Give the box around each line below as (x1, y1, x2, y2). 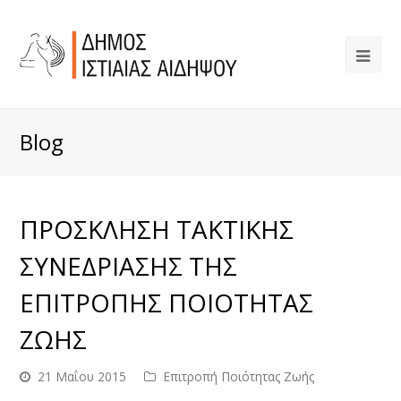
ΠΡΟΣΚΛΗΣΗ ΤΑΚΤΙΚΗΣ (20, 212, 294, 246)
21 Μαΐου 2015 (38, 368, 127, 385)
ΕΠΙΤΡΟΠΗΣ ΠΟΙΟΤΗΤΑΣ (20, 286, 314, 320)
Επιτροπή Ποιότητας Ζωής (163, 368, 315, 385)
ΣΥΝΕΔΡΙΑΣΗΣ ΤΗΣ (20, 249, 238, 283)
